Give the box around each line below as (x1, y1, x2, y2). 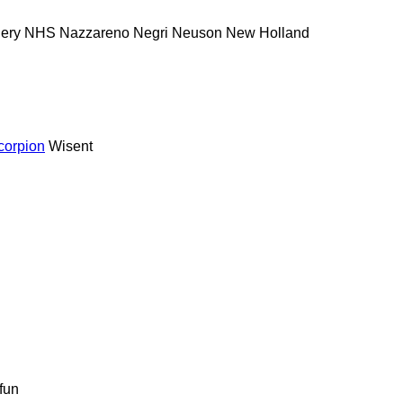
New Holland (226, 24, 309, 40)
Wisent (49, 138, 93, 154)
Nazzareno (59, 24, 130, 40)
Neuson (172, 24, 222, 40)
